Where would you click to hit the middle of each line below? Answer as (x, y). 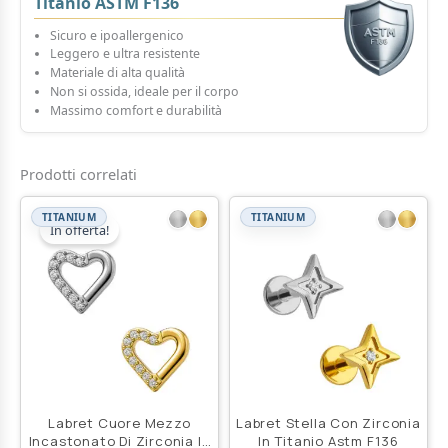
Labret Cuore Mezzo (119, 423)
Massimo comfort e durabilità (135, 111)
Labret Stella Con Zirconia (328, 423)
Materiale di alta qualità (117, 73)
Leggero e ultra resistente (124, 54)
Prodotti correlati (78, 174)
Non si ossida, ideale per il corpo (144, 92)
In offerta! (80, 230)
